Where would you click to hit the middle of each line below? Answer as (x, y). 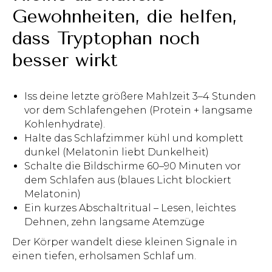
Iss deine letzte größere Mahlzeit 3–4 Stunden (140, 97)
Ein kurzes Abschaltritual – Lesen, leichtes (130, 208)
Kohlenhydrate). (65, 124)
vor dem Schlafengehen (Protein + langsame (138, 110)
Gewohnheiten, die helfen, (125, 17)
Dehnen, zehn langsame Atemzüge (114, 222)
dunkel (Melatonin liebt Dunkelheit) (117, 152)
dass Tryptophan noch (106, 39)
